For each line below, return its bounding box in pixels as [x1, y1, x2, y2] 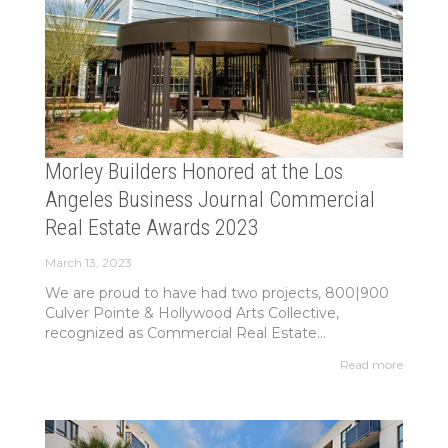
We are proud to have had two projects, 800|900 [44, 284, 389, 303]
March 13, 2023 [44, 255, 132, 271]
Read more [340, 357, 404, 373]
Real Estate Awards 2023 [44, 215, 259, 241]
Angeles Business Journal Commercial [44, 187, 375, 213]
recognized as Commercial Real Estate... [44, 324, 326, 343]
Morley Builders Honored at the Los [44, 159, 343, 185]
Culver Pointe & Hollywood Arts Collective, [44, 304, 339, 323]
